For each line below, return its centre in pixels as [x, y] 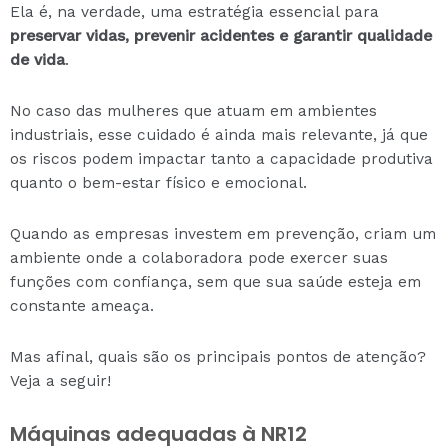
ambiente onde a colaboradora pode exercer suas [199, 258]
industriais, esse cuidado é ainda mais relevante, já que [219, 135]
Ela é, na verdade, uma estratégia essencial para [194, 11]
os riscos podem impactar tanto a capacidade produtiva [221, 159]
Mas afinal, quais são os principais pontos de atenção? [218, 357]
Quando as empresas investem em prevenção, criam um [223, 234]
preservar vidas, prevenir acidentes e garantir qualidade [221, 35]
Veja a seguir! [60, 381]
